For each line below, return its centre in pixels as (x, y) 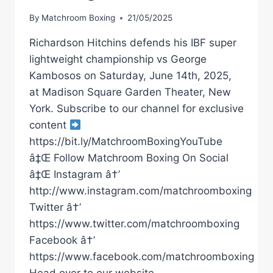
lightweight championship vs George (118, 59)
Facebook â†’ (62, 240)
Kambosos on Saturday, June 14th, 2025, (130, 76)
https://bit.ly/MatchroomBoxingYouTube (126, 142)
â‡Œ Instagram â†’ (75, 175)
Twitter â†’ (55, 207)
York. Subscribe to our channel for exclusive (136, 109)
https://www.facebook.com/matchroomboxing (142, 257)
